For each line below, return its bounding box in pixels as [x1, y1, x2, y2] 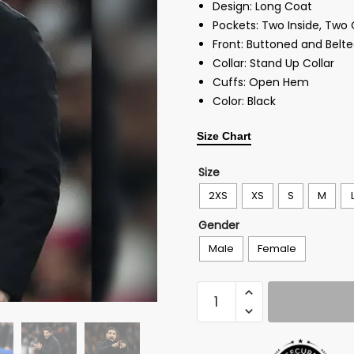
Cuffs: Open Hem [212, 74, 309, 91]
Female [257, 241, 296, 257]
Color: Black [212, 93, 276, 110]
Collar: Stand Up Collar [212, 55, 334, 72]
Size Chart [196, 130, 251, 142]
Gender [198, 217, 239, 233]
